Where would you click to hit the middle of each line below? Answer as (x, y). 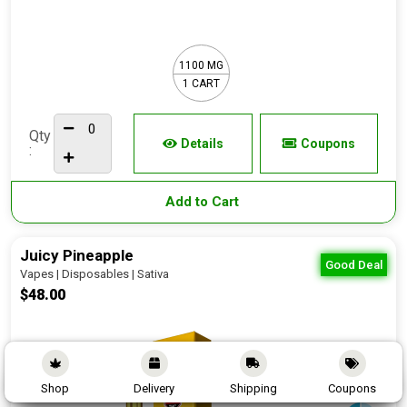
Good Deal (354, 265)
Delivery (154, 388)
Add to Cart (203, 202)
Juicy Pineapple (77, 255)
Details (202, 144)
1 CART (201, 83)
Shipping (253, 388)
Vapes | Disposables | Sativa (94, 274)
